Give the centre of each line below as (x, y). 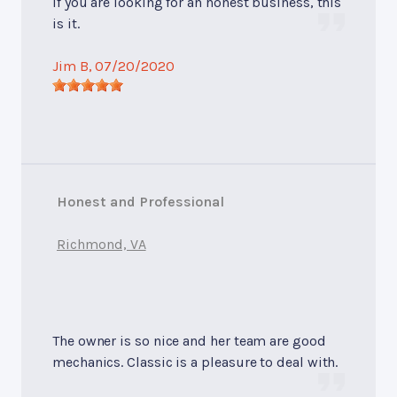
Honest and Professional (141, 201)
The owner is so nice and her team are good (189, 340)
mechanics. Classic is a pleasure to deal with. (195, 362)
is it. (66, 23)
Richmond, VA (101, 244)
